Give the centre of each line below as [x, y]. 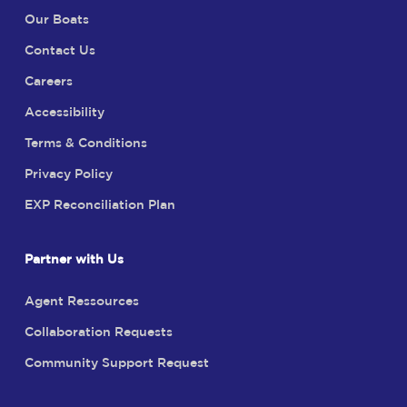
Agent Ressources [81, 302]
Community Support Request [116, 364]
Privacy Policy [68, 175]
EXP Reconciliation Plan [99, 206]
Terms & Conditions [85, 144]
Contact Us [60, 51]
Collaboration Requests [98, 333]
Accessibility [64, 113]
